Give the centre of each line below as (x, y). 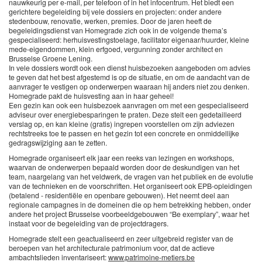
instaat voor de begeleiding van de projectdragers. (89, 223)
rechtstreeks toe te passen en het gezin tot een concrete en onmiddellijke (124, 133)
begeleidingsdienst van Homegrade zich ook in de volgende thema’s (118, 30)
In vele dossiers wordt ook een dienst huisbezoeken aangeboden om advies (130, 68)
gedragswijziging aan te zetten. (58, 143)
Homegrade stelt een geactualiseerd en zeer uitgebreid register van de (121, 239)
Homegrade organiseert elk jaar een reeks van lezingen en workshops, (121, 158)
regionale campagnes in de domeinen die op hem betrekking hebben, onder (130, 205)
